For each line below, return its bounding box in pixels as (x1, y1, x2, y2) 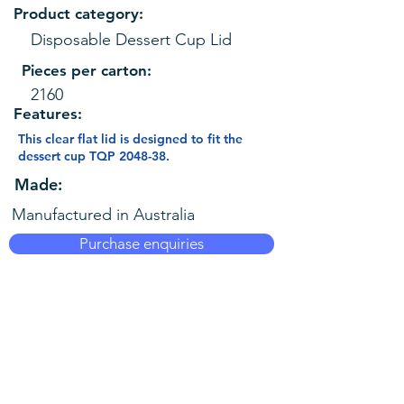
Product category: (14, 5, 143, 23)
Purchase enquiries (79, 234, 204, 252)
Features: (14, 105, 82, 123)
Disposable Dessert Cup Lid (31, 30, 232, 50)
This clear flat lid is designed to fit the (18, 131, 243, 147)
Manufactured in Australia (12, 205, 195, 225)
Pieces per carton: (22, 61, 151, 79)
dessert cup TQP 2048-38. (18, 148, 170, 164)
